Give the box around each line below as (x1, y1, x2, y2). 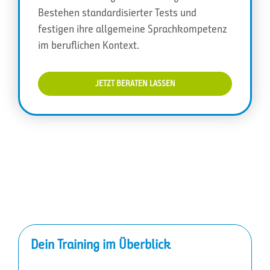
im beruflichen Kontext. (38, 38, 139, 52)
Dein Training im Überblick (31, 236, 171, 253)
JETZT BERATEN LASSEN (95, 78, 175, 89)
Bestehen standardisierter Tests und (38, 5, 196, 19)
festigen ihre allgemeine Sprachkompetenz (38, 22, 227, 36)
